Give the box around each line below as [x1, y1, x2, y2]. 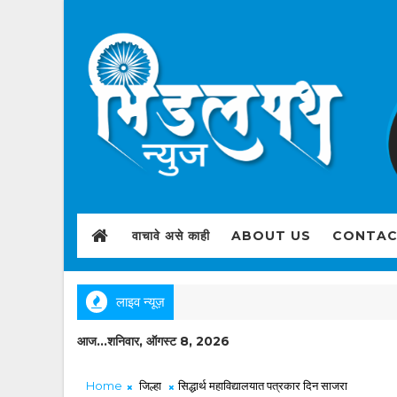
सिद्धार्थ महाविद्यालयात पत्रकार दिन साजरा [178, 378, 347, 393]
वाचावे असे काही [132, 227, 210, 244]
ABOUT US [231, 227, 311, 244]
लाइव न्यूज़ [116, 292, 165, 310]
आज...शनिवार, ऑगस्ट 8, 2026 [77, 332, 230, 349]
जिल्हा [139, 378, 161, 393]
